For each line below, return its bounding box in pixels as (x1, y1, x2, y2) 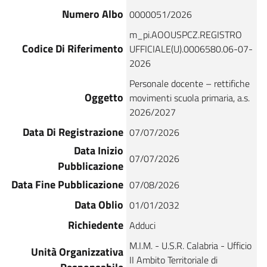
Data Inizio (74, 142, 123, 159)
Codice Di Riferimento (22, 40, 123, 57)
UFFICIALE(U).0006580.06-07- (129, 41, 253, 56)
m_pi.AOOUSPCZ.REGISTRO (129, 27, 242, 42)
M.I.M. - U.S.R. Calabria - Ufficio (129, 238, 252, 253)
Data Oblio (74, 196, 123, 213)
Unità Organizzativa (31, 243, 123, 260)
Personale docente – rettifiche (129, 76, 250, 91)
